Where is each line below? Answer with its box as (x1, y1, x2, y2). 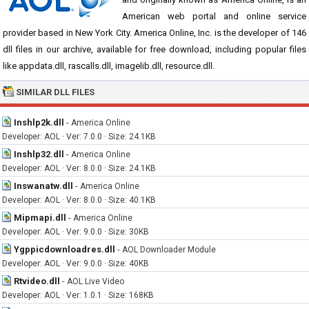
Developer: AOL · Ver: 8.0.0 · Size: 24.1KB (2, 163, 156, 173)
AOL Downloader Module (122, 245, 216, 255)
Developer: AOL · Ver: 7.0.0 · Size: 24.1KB (2, 132, 156, 141)
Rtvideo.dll (14, 276, 60, 286)
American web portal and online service (122, 11, 306, 21)
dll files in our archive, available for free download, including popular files (3, 44, 306, 54)
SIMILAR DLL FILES (16, 87, 94, 97)
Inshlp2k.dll (14, 117, 64, 128)
